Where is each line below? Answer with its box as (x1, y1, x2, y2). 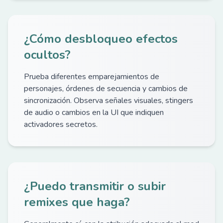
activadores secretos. (24, 119, 98, 130)
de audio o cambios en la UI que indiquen (24, 107, 164, 118)
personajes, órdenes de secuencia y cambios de (24, 83, 188, 94)
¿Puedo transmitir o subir (24, 178, 166, 194)
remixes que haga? (24, 194, 130, 210)
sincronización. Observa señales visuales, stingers (24, 95, 193, 106)
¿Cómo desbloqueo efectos (24, 31, 178, 47)
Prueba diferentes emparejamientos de (24, 71, 159, 82)
